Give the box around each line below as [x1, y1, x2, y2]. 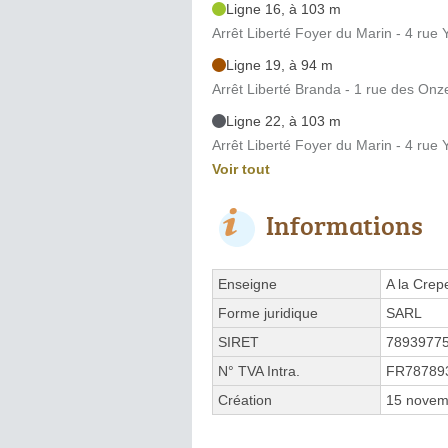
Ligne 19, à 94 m [226, 56, 333, 73]
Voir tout [212, 160, 270, 177]
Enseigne [218, 275, 277, 292]
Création [218, 391, 272, 408]
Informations [266, 206, 423, 243]
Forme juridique [218, 304, 318, 321]
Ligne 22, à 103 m [226, 112, 341, 129]
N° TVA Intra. [218, 362, 300, 379]
